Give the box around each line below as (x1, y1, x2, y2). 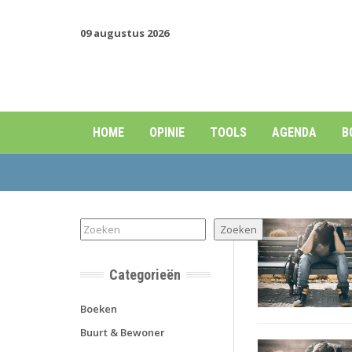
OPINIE (149, 125, 185, 140)
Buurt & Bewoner (80, 325, 165, 339)
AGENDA (272, 125, 317, 140)
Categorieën (109, 266, 181, 283)
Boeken (80, 302, 117, 316)
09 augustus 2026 (80, 26, 169, 40)
